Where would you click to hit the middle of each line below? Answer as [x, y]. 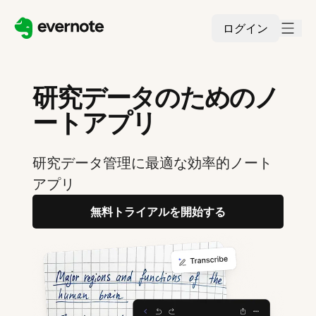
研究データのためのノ [156, 97]
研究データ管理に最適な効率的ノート [153, 163]
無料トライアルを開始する [158, 212]
